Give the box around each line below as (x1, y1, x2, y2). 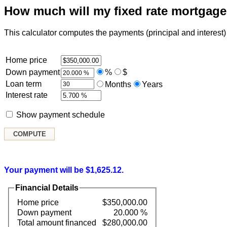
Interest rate (6, 90, 48, 99)
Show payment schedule (16, 110, 105, 119)
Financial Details (15, 183, 79, 192)
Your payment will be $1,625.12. (4, 165, 124, 174)
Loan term (6, 79, 42, 88)
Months (105, 80, 131, 89)
